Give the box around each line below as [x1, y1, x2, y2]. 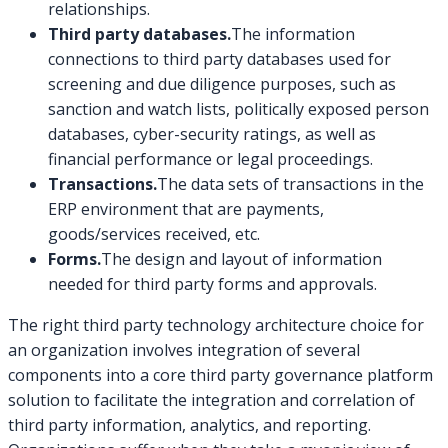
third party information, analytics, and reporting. [8, 414, 371, 437]
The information [231, 23, 355, 46]
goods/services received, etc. [48, 223, 260, 246]
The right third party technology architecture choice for [8, 314, 424, 337]
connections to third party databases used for [48, 48, 391, 71]
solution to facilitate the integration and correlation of [8, 389, 415, 412]
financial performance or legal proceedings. [48, 148, 373, 171]
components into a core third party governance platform [8, 364, 433, 387]
